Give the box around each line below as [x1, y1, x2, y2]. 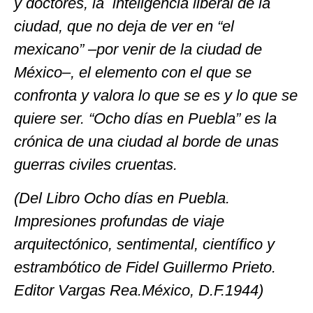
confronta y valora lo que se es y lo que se [14, 87, 298, 105]
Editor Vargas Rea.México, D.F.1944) [14, 281, 263, 299]
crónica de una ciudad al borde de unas [14, 133, 279, 151]
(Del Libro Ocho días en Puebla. [14, 189, 230, 207]
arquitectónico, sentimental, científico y [14, 235, 275, 253]
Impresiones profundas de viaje [14, 212, 224, 230]
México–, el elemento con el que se [14, 64, 252, 82]
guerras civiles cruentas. [14, 156, 177, 174]
